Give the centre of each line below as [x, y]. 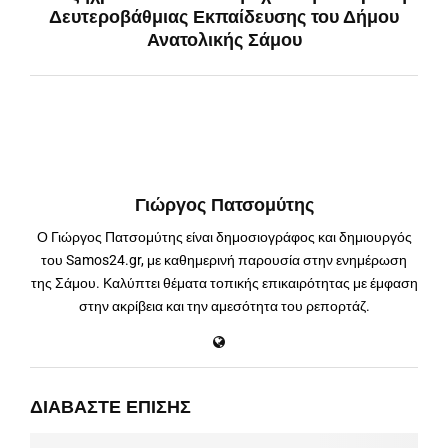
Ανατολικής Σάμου [224, 39]
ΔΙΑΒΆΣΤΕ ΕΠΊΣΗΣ [110, 404]
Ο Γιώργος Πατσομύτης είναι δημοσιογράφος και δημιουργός [224, 236]
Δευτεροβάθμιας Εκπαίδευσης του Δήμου [224, 16]
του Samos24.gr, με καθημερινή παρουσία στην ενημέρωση [224, 259]
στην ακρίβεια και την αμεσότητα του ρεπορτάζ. [224, 305]
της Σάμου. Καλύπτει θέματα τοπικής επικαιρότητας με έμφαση [224, 282]
